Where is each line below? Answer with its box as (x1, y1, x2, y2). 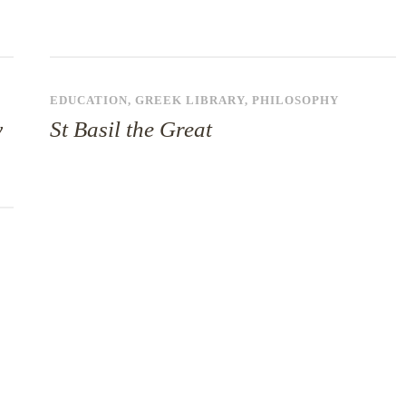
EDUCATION (49, 94, 128, 107)
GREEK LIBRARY (134, 94, 245, 107)
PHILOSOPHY (251, 94, 339, 107)
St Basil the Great (49, 117, 212, 141)
